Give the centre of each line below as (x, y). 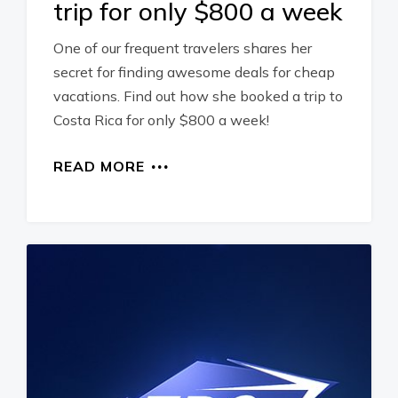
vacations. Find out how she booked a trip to (198, 96)
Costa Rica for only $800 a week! (161, 120)
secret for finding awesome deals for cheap (194, 72)
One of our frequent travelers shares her (183, 48)
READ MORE (99, 166)
